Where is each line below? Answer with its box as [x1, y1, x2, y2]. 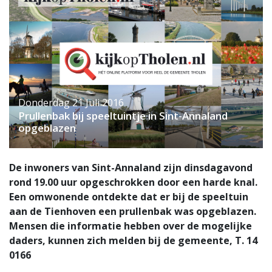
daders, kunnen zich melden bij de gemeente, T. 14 [9, 234, 257, 248]
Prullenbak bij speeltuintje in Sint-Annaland [18, 109, 228, 123]
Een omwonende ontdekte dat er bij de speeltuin [9, 190, 248, 204]
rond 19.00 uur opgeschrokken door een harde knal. [9, 175, 257, 189]
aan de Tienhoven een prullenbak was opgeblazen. [9, 205, 256, 219]
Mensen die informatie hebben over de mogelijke [9, 219, 252, 233]
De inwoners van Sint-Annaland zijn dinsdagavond [9, 161, 253, 175]
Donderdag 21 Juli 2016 [18, 96, 124, 110]
